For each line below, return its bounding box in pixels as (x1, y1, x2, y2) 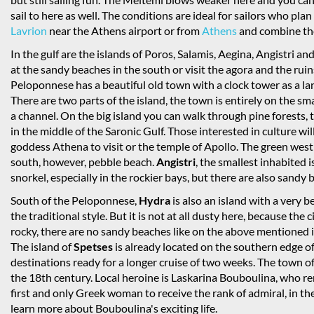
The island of (11, 240, 74, 254)
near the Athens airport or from (47, 24, 202, 38)
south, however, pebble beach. (11, 155, 156, 169)
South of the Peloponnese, (11, 193, 139, 207)
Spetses (74, 240, 113, 254)
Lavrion (11, 24, 47, 38)
